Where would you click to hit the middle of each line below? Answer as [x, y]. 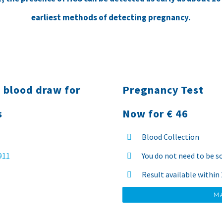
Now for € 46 [156, 114]
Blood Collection [170, 137]
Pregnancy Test [163, 90]
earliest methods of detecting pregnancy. [111, 18]
